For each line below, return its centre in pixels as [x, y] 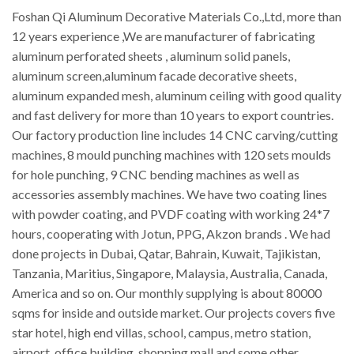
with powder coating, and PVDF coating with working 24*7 [171, 214]
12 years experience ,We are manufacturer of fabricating [164, 36]
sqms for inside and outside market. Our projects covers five [173, 313]
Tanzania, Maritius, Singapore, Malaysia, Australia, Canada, [169, 273]
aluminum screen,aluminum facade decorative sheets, [154, 76]
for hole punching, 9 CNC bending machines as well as [156, 175]
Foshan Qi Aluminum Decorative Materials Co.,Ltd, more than [177, 17]
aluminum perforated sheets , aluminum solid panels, [151, 56]
